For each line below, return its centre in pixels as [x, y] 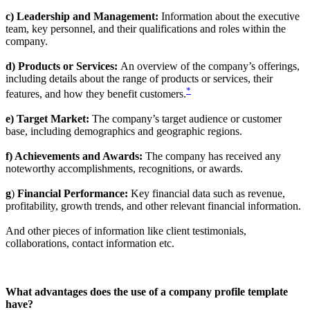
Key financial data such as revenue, [207, 194]
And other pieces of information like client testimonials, [126, 231]
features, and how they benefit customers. [96, 94]
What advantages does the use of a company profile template [147, 292]
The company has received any [212, 156]
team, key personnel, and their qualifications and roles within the [146, 29]
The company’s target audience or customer [185, 119]
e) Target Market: [47, 119]
